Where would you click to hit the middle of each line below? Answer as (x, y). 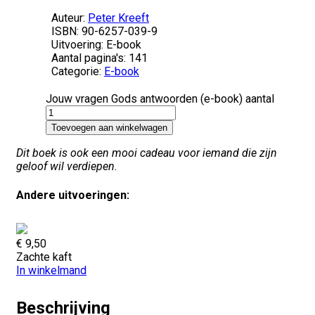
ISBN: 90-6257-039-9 (104, 32)
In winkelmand (51, 270)
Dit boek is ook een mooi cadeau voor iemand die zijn (147, 153)
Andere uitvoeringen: (73, 195)
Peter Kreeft (118, 18)
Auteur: (70, 18)
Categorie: (78, 72)
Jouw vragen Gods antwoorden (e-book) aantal (160, 99)
